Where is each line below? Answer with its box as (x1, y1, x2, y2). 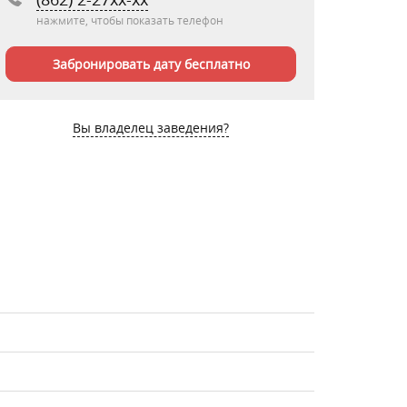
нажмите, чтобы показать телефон (36, 13, 223, 27)
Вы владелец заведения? (73, 119, 229, 136)
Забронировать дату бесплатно (52, 55, 250, 73)
